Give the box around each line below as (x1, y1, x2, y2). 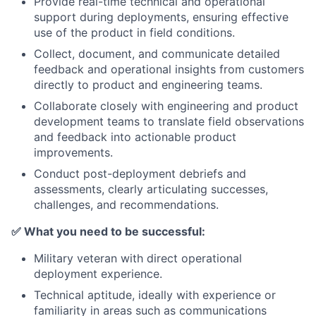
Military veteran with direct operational (34, 251, 242, 266)
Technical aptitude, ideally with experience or (34, 288, 276, 303)
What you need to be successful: (21, 224, 205, 239)
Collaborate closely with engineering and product (34, 99, 298, 114)
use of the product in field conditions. (34, 25, 235, 40)
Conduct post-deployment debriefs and (34, 166, 246, 181)
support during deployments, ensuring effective (34, 10, 288, 25)
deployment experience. (34, 267, 162, 281)
